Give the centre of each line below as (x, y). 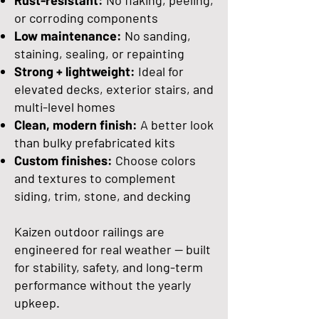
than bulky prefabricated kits (95, 142)
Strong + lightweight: (75, 71)
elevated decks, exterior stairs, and (114, 89)
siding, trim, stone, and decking (103, 196)
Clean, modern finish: (76, 125)
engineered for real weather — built (113, 249)
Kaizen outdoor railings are (89, 231)
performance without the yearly (103, 285)
